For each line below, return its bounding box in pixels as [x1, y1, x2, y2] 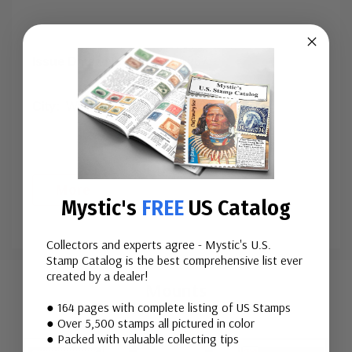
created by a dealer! [46, 268, 148, 284]
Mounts [145, 278, 207, 302]
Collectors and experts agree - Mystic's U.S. [46, 236, 271, 252]
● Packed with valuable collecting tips [46, 331, 239, 346]
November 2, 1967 [105, 54, 208, 68]
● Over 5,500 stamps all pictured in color [46, 315, 255, 331]
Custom [32, 244, 89, 266]
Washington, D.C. [66, 100, 163, 113]
